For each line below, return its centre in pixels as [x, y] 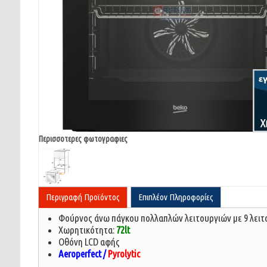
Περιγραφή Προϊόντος [83, 197]
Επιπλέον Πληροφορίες [176, 197]
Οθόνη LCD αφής [89, 242]
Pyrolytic [124, 254]
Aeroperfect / [83, 254]
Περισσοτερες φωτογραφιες [83, 139]
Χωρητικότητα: [88, 230]
